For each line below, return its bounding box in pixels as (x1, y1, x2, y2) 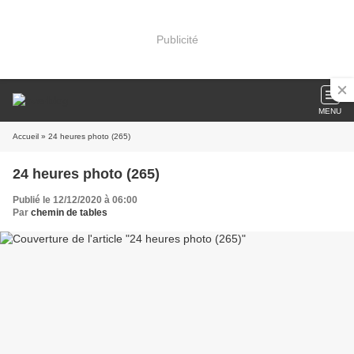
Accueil (13, 132, 39, 141)
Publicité (156, 32, 198, 46)
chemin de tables (31, 207, 107, 218)
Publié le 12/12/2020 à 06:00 (13, 194, 137, 205)
